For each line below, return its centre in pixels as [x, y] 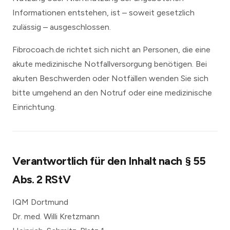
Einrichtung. [34, 107]
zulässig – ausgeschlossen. [62, 27]
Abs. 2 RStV [42, 179]
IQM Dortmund [40, 202]
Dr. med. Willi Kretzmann [56, 216]
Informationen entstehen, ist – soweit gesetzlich [103, 13]
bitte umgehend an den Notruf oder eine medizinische [112, 93]
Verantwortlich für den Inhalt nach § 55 [109, 161]
